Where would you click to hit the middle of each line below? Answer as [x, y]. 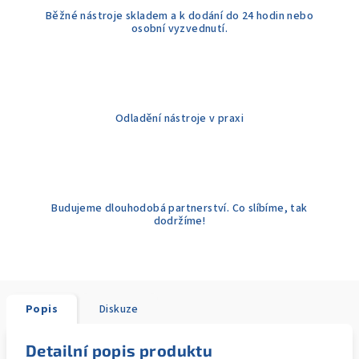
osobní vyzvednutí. [179, 29]
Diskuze [119, 309]
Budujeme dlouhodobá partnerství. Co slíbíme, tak [179, 208]
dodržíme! [179, 221]
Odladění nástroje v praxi [179, 119]
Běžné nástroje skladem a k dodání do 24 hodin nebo [179, 16]
